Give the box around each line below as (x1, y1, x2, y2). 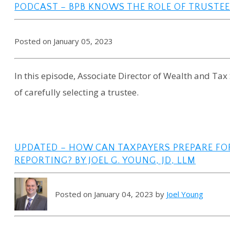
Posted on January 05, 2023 (14, 35, 113, 46)
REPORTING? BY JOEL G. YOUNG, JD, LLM (14, 155, 196, 166)
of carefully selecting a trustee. (14, 86, 139, 98)
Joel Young (166, 189, 204, 200)
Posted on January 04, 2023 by (55, 189, 167, 200)
